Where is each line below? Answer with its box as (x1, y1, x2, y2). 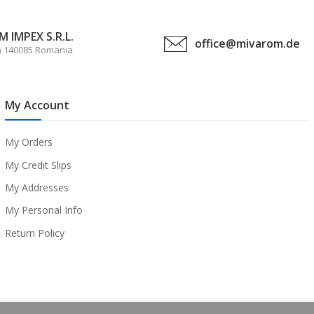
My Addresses (4, 180, 69, 194)
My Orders (4, 135, 53, 149)
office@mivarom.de (195, 35, 300, 51)
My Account (4, 97, 69, 114)
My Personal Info (4, 203, 83, 217)
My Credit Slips (4, 158, 71, 172)
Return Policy (4, 226, 64, 240)
